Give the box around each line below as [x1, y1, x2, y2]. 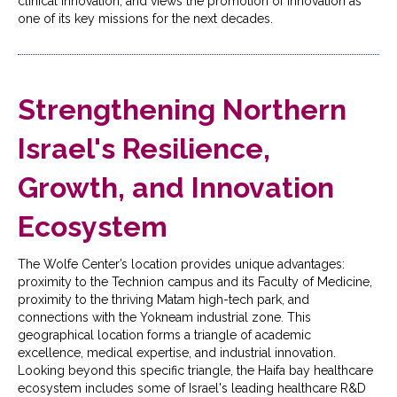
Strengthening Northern [18, 92, 346, 126]
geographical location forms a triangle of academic [18, 327, 311, 342]
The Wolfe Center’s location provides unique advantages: [18, 256, 345, 271]
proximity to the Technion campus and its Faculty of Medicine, [18, 274, 372, 289]
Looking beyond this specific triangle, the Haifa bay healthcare [18, 362, 373, 378]
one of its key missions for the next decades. [18, 11, 273, 26]
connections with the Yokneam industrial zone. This [18, 309, 311, 324]
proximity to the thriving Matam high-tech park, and [18, 292, 309, 307]
